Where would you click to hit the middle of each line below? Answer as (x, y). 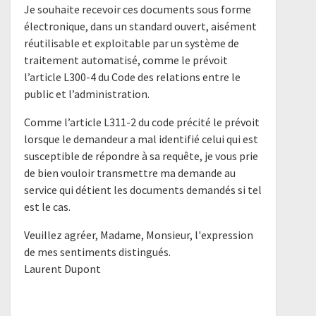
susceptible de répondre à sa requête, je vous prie (141, 156)
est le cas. (48, 207)
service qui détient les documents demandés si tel (143, 190)
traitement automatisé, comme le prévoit (126, 60)
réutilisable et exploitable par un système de (132, 43)
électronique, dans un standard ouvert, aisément (141, 26)
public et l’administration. (87, 94)
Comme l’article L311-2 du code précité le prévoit (142, 122)
